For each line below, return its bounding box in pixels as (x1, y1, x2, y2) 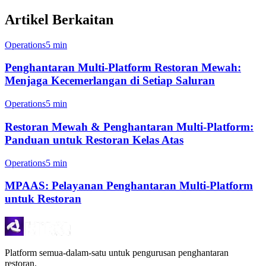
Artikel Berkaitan (5, 11, 113, 27)
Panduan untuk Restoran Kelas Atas (5, 133, 183, 146)
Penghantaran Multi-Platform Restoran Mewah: (5, 61, 241, 74)
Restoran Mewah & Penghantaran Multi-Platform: (5, 120, 254, 133)
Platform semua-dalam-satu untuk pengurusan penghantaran (5, 247, 229, 258)
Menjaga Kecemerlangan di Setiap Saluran (5, 74, 215, 87)
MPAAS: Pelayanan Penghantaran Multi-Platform (5, 179, 253, 192)
